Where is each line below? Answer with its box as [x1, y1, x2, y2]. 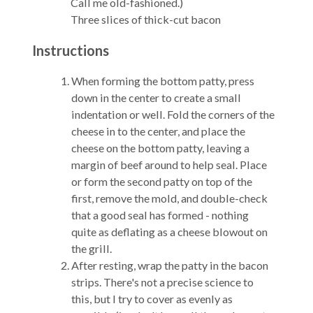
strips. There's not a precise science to [71, 275, 254, 289]
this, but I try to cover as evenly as [71, 292, 233, 306]
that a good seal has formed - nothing [71, 208, 249, 222]
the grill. [71, 242, 112, 256]
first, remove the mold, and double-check [71, 191, 268, 205]
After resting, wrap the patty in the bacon [71, 259, 269, 272]
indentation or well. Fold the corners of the [71, 108, 275, 122]
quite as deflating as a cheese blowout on [71, 225, 268, 239]
